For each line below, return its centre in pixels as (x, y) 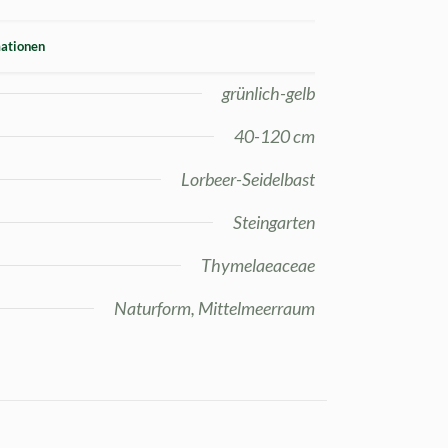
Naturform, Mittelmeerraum (214, 308)
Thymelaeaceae (257, 265)
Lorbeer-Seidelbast (247, 179)
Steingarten (273, 222)
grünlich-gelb (268, 93)
